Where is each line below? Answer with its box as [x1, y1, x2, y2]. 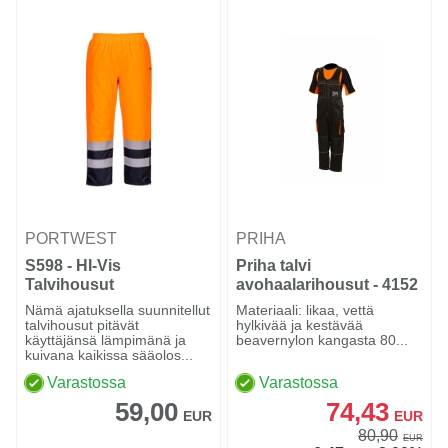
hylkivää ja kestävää [236, 317, 364, 334]
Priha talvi [236, 257, 312, 274]
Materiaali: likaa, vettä [236, 302, 375, 319]
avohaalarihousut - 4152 [236, 276, 419, 293]
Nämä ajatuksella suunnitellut [25, 302, 210, 319]
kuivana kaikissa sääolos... [25, 347, 193, 364]
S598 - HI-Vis [25, 257, 121, 274]
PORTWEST [25, 230, 121, 248]
